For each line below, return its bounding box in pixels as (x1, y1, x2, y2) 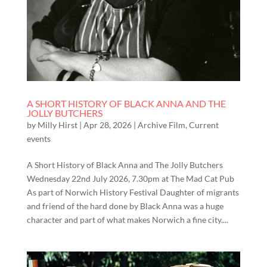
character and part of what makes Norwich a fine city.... (26, 214, 228, 225)
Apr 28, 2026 (83, 119, 132, 130)
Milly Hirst (37, 119, 77, 130)
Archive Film (137, 119, 185, 130)
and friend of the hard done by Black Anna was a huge (26, 200, 223, 211)
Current (188, 119, 219, 130)
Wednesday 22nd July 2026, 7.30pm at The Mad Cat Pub (26, 173, 234, 184)
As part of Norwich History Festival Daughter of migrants (26, 187, 239, 197)
